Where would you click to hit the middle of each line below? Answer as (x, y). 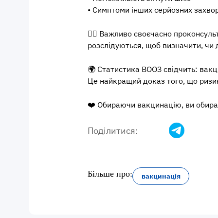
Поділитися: (113, 130)
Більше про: (110, 174)
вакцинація (161, 176)
